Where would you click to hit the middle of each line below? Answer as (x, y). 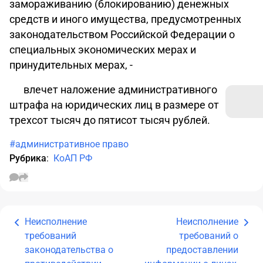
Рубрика (28, 158)
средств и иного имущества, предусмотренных (125, 19)
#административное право (69, 144)
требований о (209, 236)
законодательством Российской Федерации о (122, 34)
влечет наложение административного (120, 90)
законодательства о (69, 250)
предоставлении (202, 250)
